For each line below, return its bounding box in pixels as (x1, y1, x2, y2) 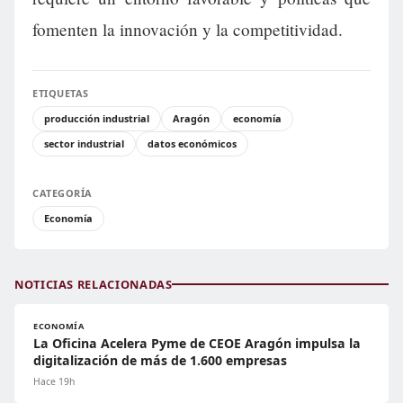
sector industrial (44, 136, 124, 150)
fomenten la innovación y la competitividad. (32, 17, 343, 40)
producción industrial (44, 111, 149, 125)
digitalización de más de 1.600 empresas (33, 351, 287, 369)
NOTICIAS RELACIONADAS (14, 275, 173, 292)
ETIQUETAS (32, 85, 89, 100)
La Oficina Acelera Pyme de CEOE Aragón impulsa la (33, 334, 361, 352)
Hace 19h (33, 374, 75, 388)
